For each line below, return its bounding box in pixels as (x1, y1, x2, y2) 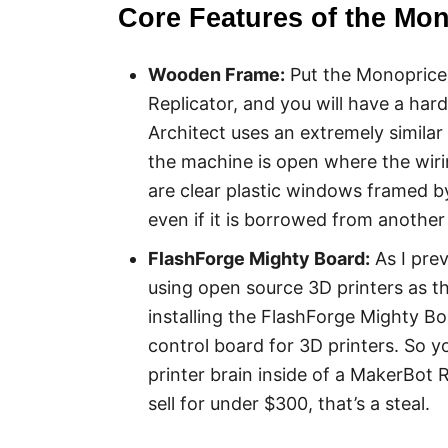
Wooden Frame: (148, 64, 285, 85)
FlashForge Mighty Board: (148, 248, 370, 269)
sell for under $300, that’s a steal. (148, 393, 430, 414)
